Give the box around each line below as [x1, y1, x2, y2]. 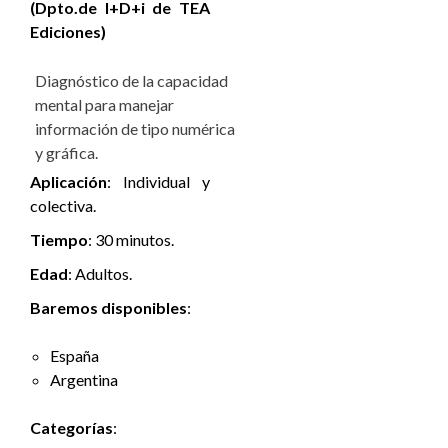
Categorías [30, 417, 113, 437]
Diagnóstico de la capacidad [35, 70, 228, 90]
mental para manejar [35, 94, 174, 114]
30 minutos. [95, 229, 174, 249]
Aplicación [30, 171, 107, 191]
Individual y [123, 171, 210, 191]
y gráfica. [35, 142, 98, 162]
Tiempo [30, 229, 88, 249]
